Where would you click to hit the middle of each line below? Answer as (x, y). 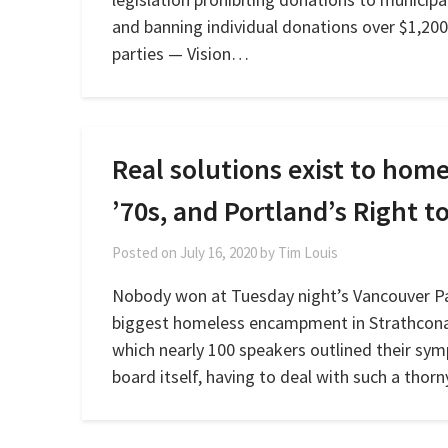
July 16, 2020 (218, 252)
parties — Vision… (180, 53)
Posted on (146, 252)
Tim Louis (308, 252)
